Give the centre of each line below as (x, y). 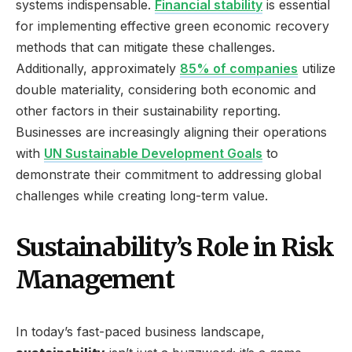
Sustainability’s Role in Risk (175, 247)
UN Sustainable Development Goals (153, 153)
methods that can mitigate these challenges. (145, 47)
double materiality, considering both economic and (166, 89)
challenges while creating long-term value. (142, 195)
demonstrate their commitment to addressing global (169, 174)
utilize (317, 68)
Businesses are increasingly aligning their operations (171, 132)
